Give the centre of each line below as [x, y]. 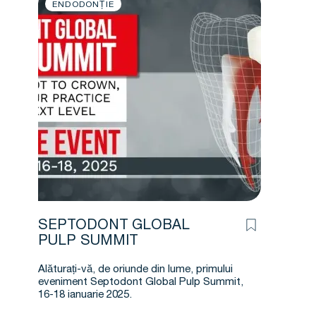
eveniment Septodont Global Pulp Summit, [141, 282]
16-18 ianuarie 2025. [85, 295]
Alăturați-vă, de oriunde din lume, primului [135, 270]
